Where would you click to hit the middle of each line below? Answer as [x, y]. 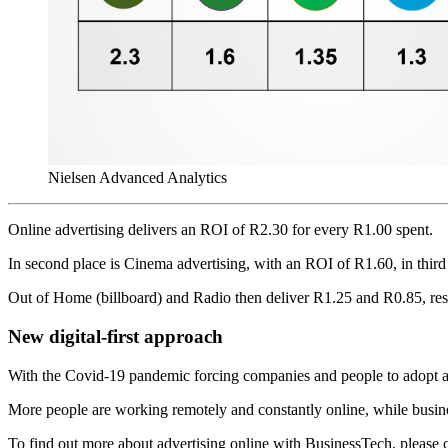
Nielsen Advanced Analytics [137, 178]
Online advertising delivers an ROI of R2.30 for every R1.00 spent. [220, 230]
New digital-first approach [115, 336]
